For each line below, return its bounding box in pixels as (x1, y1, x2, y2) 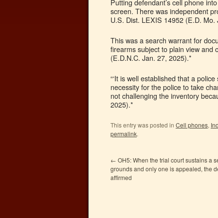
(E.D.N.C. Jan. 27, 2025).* (110, 53, 192, 63)
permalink (110, 129, 137, 138)
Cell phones (176, 121, 208, 129)
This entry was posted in (110, 121, 176, 129)
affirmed (110, 173, 132, 182)
